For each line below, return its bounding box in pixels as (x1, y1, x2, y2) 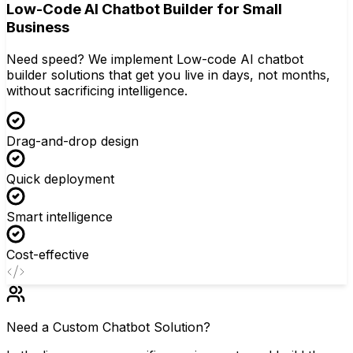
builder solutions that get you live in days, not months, (6, 66, 330, 83)
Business (6, 17, 69, 36)
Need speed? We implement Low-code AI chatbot (6, 50, 303, 67)
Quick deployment (6, 170, 114, 187)
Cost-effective (6, 246, 89, 262)
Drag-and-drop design (6, 132, 139, 149)
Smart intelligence (6, 208, 113, 225)
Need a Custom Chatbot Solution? (6, 318, 210, 335)
